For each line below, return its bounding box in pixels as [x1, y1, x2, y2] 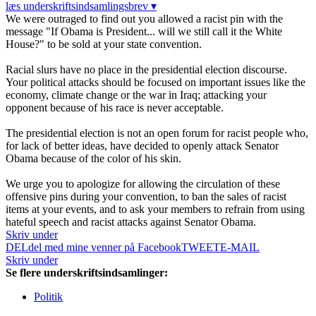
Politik [34, 291, 63, 303]
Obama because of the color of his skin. [6, 152, 181, 165]
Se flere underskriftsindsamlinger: [6, 267, 168, 279]
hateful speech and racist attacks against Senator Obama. [6, 216, 256, 229]
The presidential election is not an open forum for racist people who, [6, 127, 308, 140]
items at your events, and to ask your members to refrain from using [6, 203, 305, 216]
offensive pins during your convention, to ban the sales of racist [6, 190, 286, 203]
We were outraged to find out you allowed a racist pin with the [6, 13, 283, 25]
